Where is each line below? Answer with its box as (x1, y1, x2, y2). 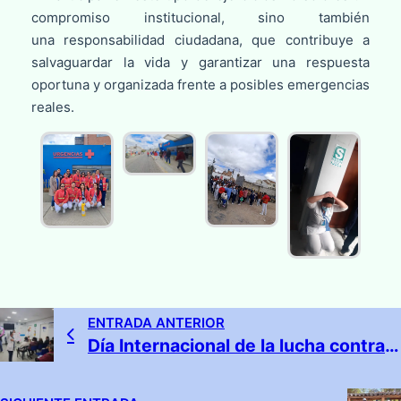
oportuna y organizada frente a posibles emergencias (30, 76, 371, 94)
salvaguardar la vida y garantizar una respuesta (30, 54, 371, 72)
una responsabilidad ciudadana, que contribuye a (30, 31, 371, 49)
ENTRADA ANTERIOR (88, 313, 225, 331)
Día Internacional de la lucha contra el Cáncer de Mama (385, 334, 399, 356)
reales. (30, 98, 74, 116)
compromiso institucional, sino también (30, 9, 371, 27)
